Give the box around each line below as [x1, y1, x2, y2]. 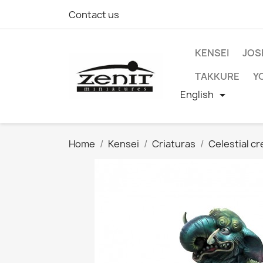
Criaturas [152, 137, 195, 150]
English [180, 87, 214, 101]
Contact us [69, 8, 119, 21]
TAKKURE [195, 70, 240, 83]
